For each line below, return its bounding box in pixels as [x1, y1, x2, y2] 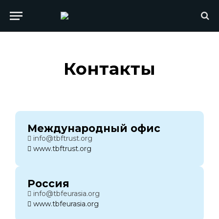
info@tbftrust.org [33, 134, 93, 143]
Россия [27, 177, 70, 190]
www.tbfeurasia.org [33, 199, 99, 208]
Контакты [64, 58, 155, 79]
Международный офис [27, 122, 161, 134]
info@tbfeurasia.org [33, 189, 100, 198]
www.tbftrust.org [33, 144, 92, 153]
